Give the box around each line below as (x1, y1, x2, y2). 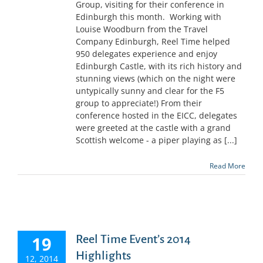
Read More (210, 160, 245, 171)
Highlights (76, 248, 131, 262)
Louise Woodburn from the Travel (76, 23, 208, 35)
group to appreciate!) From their (76, 97, 202, 109)
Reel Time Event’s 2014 (76, 232, 191, 245)
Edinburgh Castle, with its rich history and (76, 60, 242, 72)
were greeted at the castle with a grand (76, 122, 231, 133)
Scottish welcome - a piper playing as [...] (76, 134, 237, 146)
